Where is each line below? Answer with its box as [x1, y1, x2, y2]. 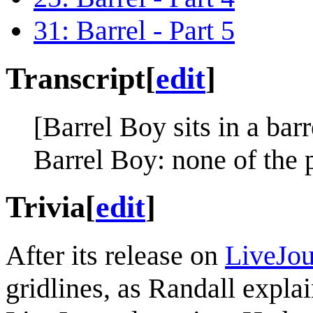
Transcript [6, 61, 145, 96]
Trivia [6, 190, 85, 225]
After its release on [6, 240, 225, 272]
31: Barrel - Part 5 [34, 14, 235, 46]
